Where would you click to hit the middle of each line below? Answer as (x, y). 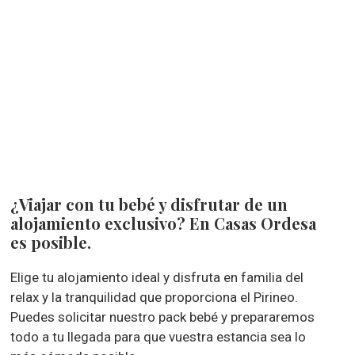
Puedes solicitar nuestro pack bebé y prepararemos (163, 317)
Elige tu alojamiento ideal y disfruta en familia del (157, 277)
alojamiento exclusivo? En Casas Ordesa (164, 223)
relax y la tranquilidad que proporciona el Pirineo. (155, 297)
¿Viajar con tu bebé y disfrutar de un (149, 204)
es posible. (51, 242)
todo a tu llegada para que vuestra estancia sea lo (158, 337)
